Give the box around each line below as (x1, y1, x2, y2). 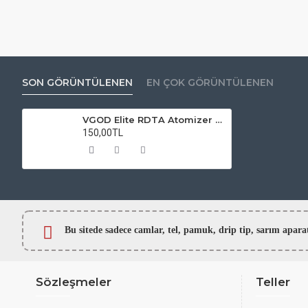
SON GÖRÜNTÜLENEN (22, 76, 133, 89)
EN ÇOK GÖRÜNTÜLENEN (146, 76, 274, 89)
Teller (256, 275, 290, 289)
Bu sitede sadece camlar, (65, 224, 168, 235)
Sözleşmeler (36, 275, 111, 289)
